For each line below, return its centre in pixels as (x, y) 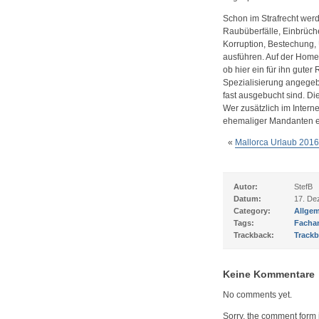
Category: (252, 211)
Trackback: (253, 235)
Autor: (245, 187)
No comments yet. (257, 295)
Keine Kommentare (268, 274)
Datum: (247, 199)
